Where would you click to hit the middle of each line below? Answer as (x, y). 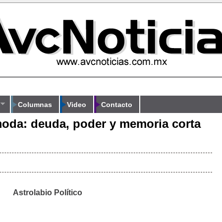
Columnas (35, 104)
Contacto (117, 104)
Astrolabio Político (48, 193)
